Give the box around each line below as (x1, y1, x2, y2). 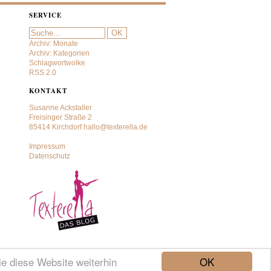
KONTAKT (28, 86, 67, 96)
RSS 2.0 (28, 68, 56, 77)
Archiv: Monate (28, 39, 78, 48)
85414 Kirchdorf (28, 123, 83, 131)
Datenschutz (28, 152, 70, 160)
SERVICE (28, 10, 62, 20)
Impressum (28, 142, 65, 151)
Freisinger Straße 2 (28, 113, 92, 122)
